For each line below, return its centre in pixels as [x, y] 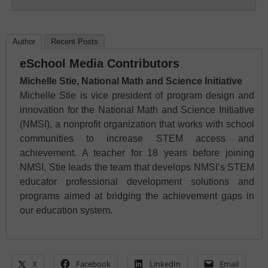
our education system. [66, 210]
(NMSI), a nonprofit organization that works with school [137, 124]
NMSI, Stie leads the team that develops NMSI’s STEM [137, 167]
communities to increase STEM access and [137, 138]
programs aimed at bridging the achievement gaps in [137, 196]
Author [24, 41]
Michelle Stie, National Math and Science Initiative [131, 81]
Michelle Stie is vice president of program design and [137, 95]
